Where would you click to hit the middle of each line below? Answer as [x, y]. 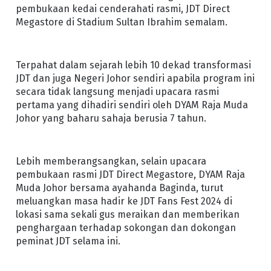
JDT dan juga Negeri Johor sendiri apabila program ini [135, 78]
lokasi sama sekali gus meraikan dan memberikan [127, 214]
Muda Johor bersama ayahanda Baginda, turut [119, 188]
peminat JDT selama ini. [68, 241]
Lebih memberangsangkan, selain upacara [111, 161]
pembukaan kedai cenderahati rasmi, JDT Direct [122, 8]
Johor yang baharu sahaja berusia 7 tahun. [111, 118]
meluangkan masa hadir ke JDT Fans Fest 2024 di [124, 201]
